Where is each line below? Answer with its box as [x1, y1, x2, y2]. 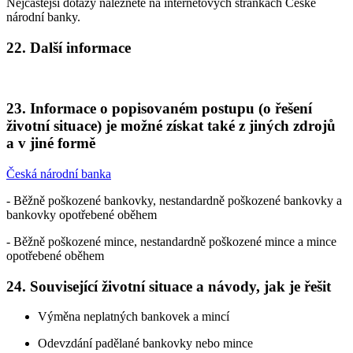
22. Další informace [6, 39, 131, 56]
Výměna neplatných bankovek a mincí [38, 310, 229, 324]
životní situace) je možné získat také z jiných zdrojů [6, 117, 336, 135]
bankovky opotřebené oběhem [6, 207, 157, 221]
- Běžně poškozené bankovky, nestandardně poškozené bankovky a [6, 193, 342, 207]
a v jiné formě [6, 135, 95, 152]
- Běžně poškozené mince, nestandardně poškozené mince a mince [6, 234, 336, 248]
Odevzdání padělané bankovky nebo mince [38, 336, 253, 351]
